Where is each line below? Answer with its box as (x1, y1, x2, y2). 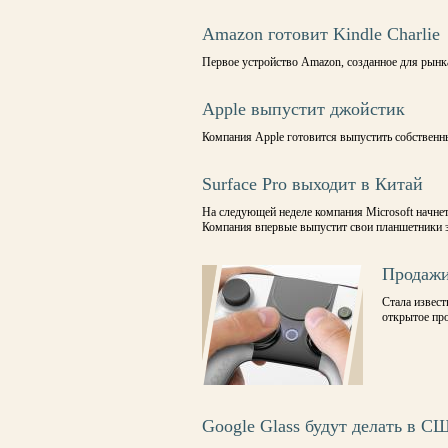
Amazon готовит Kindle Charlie (202, 24, 440, 44)
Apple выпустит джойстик (202, 99, 405, 119)
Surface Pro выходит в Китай (202, 174, 423, 194)
